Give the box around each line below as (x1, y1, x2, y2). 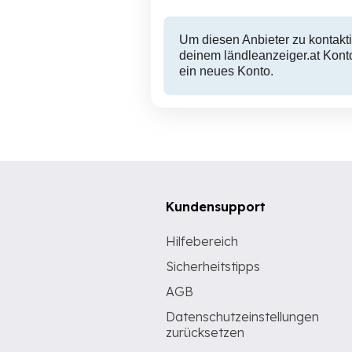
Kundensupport (166, 199, 266, 214)
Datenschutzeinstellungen (166, 309, 319, 324)
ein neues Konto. (179, 64, 273, 78)
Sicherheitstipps (166, 258, 260, 274)
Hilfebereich (166, 233, 238, 249)
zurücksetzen (166, 324, 244, 340)
